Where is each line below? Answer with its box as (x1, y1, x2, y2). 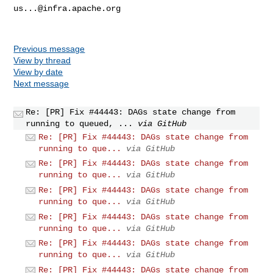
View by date (13, 66, 63, 77)
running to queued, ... (26, 118, 133, 129)
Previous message (13, 43, 85, 54)
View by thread (13, 55, 71, 65)
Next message (13, 78, 69, 88)
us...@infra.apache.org (13, 3, 121, 13)
